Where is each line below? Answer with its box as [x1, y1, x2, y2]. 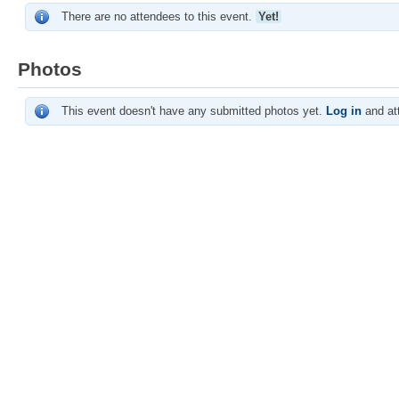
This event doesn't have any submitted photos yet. [61, 104, 326, 118]
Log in [326, 104, 362, 118]
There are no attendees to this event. [61, 10, 256, 23]
